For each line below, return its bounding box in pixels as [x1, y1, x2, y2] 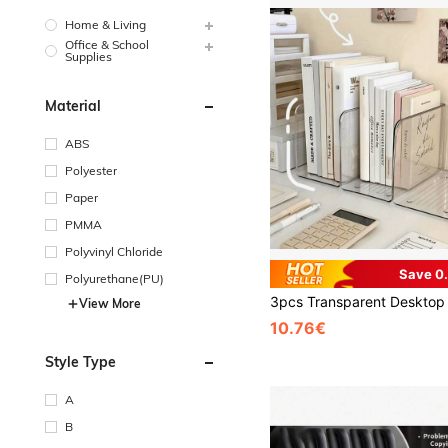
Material [45, 96, 101, 115]
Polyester [65, 162, 117, 178]
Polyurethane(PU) [65, 270, 164, 286]
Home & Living [65, 16, 146, 32]
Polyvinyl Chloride [65, 243, 163, 259]
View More [79, 295, 141, 311]
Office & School [65, 36, 149, 52]
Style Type [45, 352, 116, 371]
